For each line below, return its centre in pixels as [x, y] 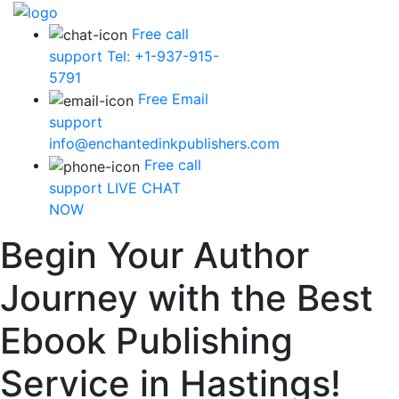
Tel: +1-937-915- [161, 57]
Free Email [173, 99]
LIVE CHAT [142, 187]
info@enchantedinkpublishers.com [164, 143]
